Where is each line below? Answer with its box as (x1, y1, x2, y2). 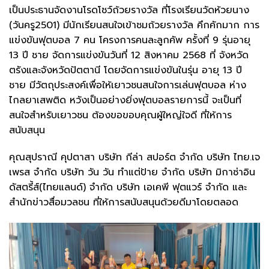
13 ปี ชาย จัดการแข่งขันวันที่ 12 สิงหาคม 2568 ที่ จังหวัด (9, 47, 249, 62)
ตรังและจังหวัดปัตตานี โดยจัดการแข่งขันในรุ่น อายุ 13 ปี (9, 62, 242, 77)
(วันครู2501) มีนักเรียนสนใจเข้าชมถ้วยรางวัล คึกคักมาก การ (9, 17, 259, 32)
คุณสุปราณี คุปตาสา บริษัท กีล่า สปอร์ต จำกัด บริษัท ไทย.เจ (9, 150, 260, 165)
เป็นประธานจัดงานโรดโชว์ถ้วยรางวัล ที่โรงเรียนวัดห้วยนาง (9, 2, 249, 17)
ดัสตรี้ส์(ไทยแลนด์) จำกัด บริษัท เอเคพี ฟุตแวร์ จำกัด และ (9, 180, 247, 195)
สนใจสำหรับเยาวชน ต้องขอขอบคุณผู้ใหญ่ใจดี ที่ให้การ (9, 107, 232, 122)
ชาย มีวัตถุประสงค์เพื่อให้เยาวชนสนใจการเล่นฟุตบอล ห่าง (9, 77, 246, 92)
